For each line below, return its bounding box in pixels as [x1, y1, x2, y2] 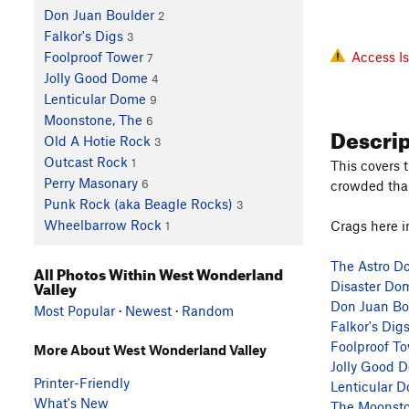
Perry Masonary [43, 174, 138, 192]
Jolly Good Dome [43, 69, 148, 87]
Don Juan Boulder [43, 6, 154, 24]
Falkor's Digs [43, 27, 123, 45]
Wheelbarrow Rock [43, 216, 162, 234]
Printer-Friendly [34, 373, 130, 391]
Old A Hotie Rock [43, 132, 151, 150]
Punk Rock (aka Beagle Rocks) [43, 195, 233, 213]
